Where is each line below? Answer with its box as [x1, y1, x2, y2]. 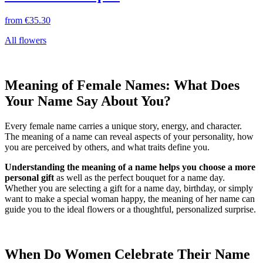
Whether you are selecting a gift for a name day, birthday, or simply [5, 183, 253, 193]
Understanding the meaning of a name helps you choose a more [5, 161, 255, 172]
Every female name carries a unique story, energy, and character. [5, 120, 242, 131]
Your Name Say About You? [5, 93, 171, 109]
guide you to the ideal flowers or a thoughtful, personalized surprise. [5, 204, 256, 214]
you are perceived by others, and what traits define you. [5, 141, 210, 152]
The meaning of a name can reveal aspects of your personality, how [5, 131, 254, 141]
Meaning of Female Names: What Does [5, 77, 240, 93]
